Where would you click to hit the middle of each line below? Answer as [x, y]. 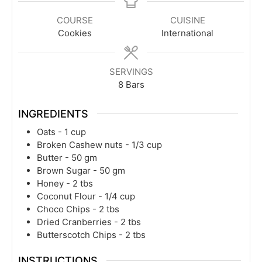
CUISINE [187, 20]
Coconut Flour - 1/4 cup [86, 196]
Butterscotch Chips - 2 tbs [91, 235]
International [187, 33]
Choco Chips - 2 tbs [78, 209]
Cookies [75, 33]
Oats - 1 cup [61, 132]
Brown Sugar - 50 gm [81, 170]
